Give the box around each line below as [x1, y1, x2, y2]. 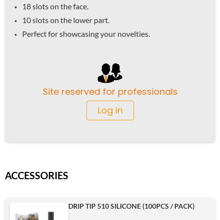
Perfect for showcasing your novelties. [22, 28, 150, 38]
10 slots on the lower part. [22, 15, 110, 25]
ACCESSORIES [5, 169, 68, 181]
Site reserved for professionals [42, 85, 178, 98]
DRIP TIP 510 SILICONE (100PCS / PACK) [68, 201, 194, 210]
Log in [97, 104, 123, 116]
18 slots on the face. [22, 1, 88, 11]
